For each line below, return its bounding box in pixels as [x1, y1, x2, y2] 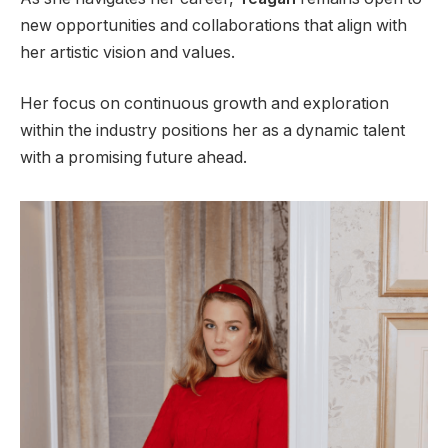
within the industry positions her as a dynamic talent [20, 121, 405, 141]
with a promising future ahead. [20, 148, 247, 168]
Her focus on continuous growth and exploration [20, 94, 389, 114]
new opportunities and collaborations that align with [20, 15, 407, 35]
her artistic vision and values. [20, 42, 235, 62]
